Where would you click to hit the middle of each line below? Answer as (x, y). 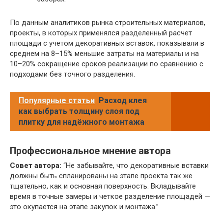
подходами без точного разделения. (72, 74)
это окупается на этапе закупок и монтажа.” (84, 207)
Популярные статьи (57, 101)
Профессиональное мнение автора (90, 151)
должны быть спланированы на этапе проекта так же (101, 176)
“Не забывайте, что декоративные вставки (135, 166)
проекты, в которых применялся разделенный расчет (101, 33)
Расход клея (123, 101)
